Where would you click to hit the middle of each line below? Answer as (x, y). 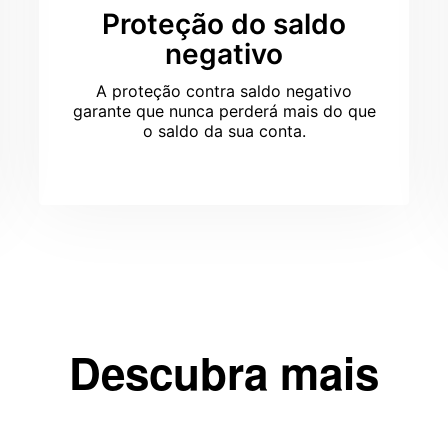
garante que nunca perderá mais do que (224, 111)
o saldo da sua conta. (224, 131)
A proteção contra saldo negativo (224, 91)
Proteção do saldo (224, 24)
